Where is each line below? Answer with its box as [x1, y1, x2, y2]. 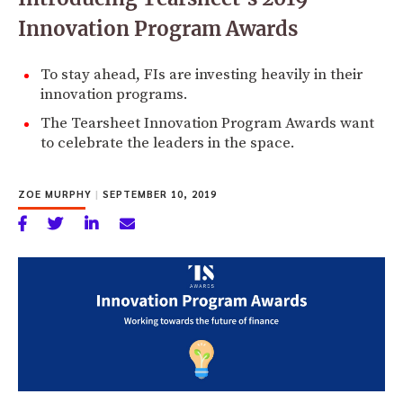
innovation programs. [40, 84, 188, 104]
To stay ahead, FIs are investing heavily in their [40, 64, 363, 85]
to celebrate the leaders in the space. [40, 132, 295, 153]
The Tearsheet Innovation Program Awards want [40, 112, 374, 133]
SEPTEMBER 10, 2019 [99, 186, 217, 201]
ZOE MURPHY [18, 186, 95, 201]
